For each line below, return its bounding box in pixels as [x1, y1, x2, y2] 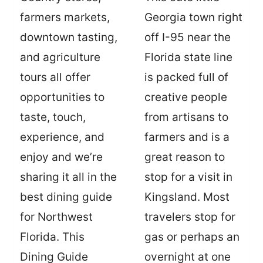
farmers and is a [144, 130, 230, 144]
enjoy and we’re [20, 150, 103, 164]
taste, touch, [20, 110, 86, 124]
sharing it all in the [20, 170, 117, 184]
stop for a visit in [144, 170, 232, 184]
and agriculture [20, 50, 100, 64]
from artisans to [144, 110, 228, 124]
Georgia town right [144, 10, 242, 24]
